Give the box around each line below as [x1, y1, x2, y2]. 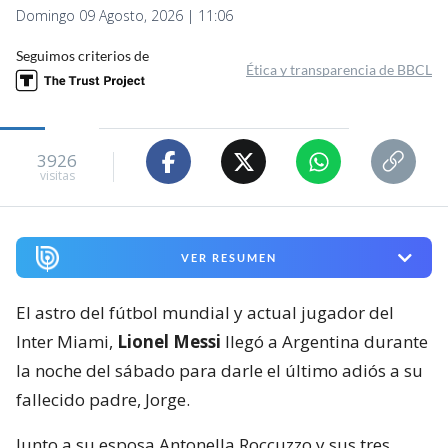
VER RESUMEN [180, 251, 277, 265]
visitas [39, 166, 75, 184]
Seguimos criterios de [16, 47, 149, 65]
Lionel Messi [117, 330, 221, 354]
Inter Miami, [16, 330, 117, 354]
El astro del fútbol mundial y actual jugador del [16, 301, 394, 325]
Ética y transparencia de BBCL [246, 61, 432, 79]
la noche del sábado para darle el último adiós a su [16, 359, 423, 383]
